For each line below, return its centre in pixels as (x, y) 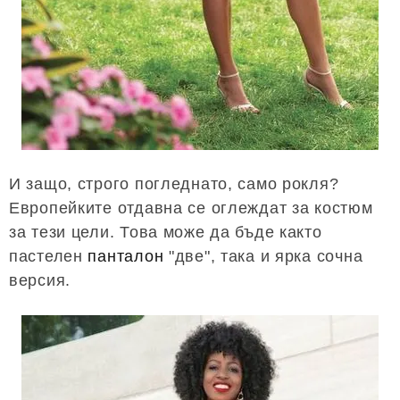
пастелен (49, 256)
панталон (126, 256)
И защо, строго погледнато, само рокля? (174, 184)
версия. (40, 280)
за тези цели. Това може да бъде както (166, 232)
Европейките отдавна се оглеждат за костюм (191, 208)
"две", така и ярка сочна (263, 256)
